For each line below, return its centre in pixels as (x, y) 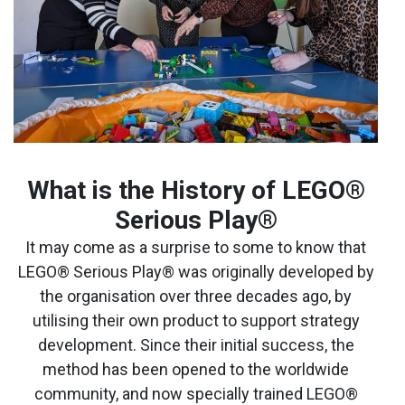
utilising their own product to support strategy (196, 320)
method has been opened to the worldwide (196, 369)
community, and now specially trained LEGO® (196, 393)
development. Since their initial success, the (196, 344)
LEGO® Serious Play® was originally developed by (196, 271)
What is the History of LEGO (186, 190)
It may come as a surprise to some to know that (196, 247)
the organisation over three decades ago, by (196, 296)
